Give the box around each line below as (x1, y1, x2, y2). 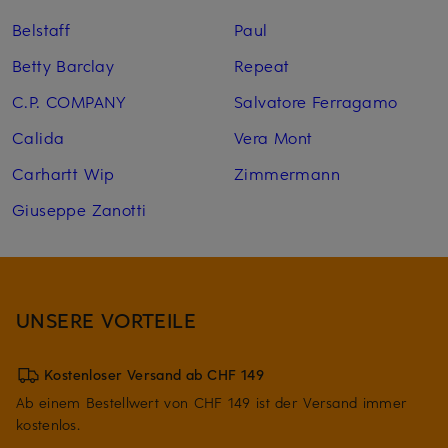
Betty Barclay (12, 53, 115, 76)
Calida (12, 125, 65, 148)
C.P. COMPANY (12, 89, 127, 112)
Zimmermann (233, 161, 340, 184)
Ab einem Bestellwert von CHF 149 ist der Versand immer (16, 392, 408, 412)
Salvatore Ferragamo (233, 89, 398, 112)
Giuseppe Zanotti (12, 197, 147, 220)
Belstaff (12, 17, 71, 40)
